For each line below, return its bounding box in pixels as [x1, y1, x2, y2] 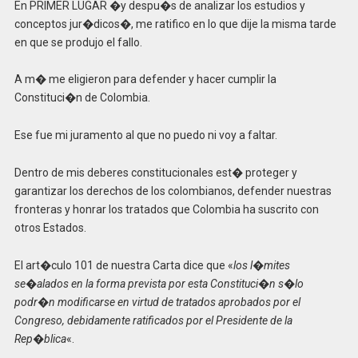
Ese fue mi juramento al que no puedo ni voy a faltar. [14, 129, 277, 142]
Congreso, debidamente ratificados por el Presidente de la [14, 313, 292, 327]
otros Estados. [14, 221, 86, 234]
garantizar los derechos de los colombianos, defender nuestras [14, 184, 332, 197]
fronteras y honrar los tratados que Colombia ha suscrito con [14, 202, 319, 216]
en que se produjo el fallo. [14, 35, 142, 49]
